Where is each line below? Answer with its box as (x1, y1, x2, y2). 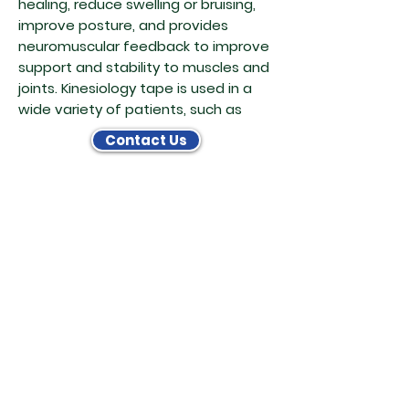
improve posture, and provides (18, 16, 228, 35)
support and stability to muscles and (18, 58, 269, 77)
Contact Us (105, 131, 187, 150)
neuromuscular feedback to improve (18, 37, 269, 56)
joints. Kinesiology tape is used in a (18, 79, 252, 98)
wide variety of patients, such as (18, 100, 246, 119)
